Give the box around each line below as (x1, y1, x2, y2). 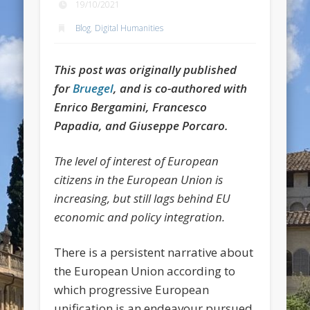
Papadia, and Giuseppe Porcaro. (54, 117, 229, 134)
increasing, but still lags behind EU (54, 190, 231, 206)
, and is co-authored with (113, 80, 248, 96)
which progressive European (54, 281, 210, 298)
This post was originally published (54, 61, 237, 77)
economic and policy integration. (54, 208, 226, 225)
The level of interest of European (54, 152, 219, 169)
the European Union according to (54, 262, 236, 279)
